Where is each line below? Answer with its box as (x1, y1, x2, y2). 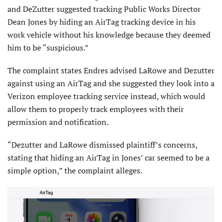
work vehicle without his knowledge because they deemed (7, 29, 211, 40)
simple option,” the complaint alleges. (7, 165, 144, 176)
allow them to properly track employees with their (7, 103, 184, 114)
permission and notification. (7, 116, 110, 127)
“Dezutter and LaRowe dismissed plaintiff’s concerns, (7, 139, 197, 150)
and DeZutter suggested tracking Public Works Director (7, 3, 201, 14)
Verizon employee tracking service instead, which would (7, 90, 205, 102)
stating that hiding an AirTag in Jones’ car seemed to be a (7, 152, 210, 163)
